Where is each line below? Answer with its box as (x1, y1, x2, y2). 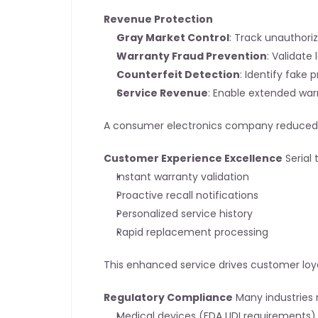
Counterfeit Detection (116, 67, 240, 82)
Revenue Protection (104, 12, 213, 26)
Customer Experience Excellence (104, 151, 283, 165)
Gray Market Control (116, 31, 229, 45)
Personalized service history (116, 207, 253, 221)
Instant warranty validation (116, 170, 249, 184)
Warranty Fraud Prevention (116, 49, 267, 63)
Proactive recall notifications (116, 188, 258, 202)
